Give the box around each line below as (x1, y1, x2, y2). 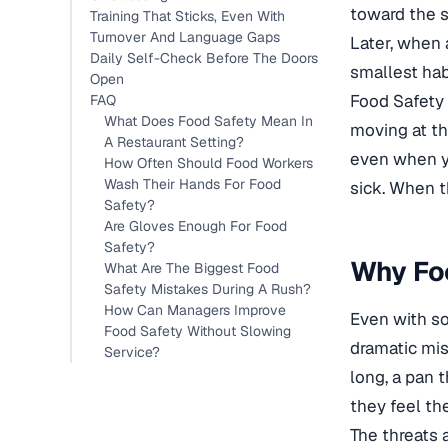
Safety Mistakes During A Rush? (104, 280, 311, 298)
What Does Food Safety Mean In (104, 112, 313, 130)
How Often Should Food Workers (104, 154, 313, 172)
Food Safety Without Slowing (104, 322, 291, 340)
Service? (104, 343, 160, 361)
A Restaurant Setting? (104, 133, 244, 151)
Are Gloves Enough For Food (104, 217, 287, 235)
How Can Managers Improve (104, 301, 286, 319)
